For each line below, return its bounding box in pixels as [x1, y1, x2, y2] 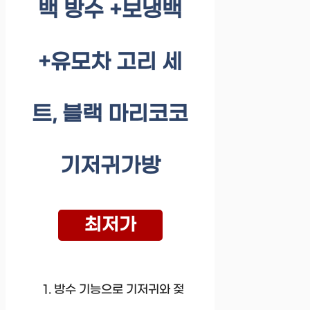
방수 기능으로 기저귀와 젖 [54, 283, 184, 298]
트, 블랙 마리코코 [32, 102, 189, 127]
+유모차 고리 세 [38, 51, 183, 75]
